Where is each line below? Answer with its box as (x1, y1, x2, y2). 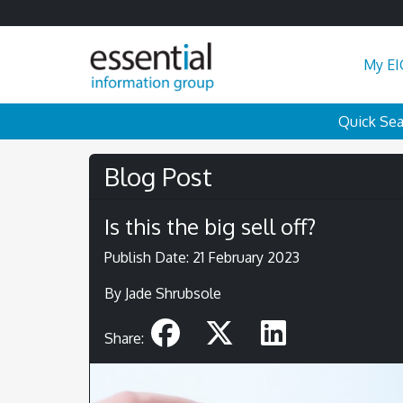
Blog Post (104, 159, 212, 193)
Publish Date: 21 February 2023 (104, 247, 300, 266)
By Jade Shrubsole (104, 283, 221, 302)
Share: (104, 328, 148, 347)
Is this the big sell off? (104, 211, 316, 240)
